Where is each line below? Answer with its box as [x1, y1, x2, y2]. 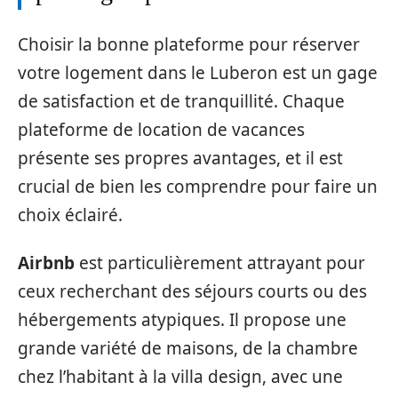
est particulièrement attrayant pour [75, 251, 365, 275]
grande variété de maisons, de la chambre [18, 337, 358, 360]
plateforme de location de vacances [18, 117, 305, 141]
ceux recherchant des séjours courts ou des [18, 280, 367, 303]
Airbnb [18, 251, 75, 275]
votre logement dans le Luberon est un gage [18, 60, 378, 84]
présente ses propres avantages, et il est [18, 146, 343, 170]
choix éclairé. [18, 203, 123, 227]
